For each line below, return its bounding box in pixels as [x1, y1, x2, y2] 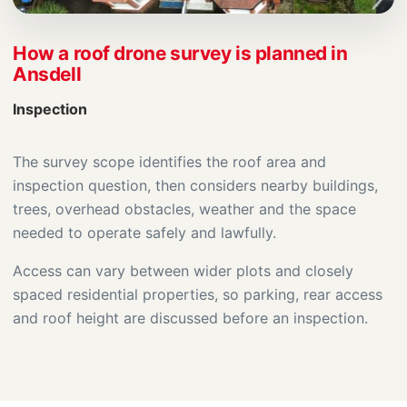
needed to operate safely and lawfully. [13, 223, 276, 242]
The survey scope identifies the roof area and [13, 153, 326, 171]
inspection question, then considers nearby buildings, [13, 176, 378, 194]
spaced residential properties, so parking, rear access [13, 285, 382, 303]
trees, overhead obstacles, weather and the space [13, 200, 356, 218]
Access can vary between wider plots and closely [13, 262, 353, 280]
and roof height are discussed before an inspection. [13, 309, 368, 327]
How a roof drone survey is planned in [13, 42, 348, 65]
